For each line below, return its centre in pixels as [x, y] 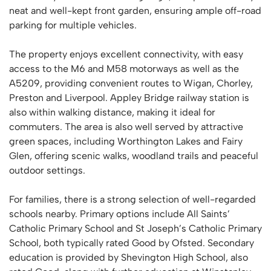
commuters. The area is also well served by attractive [126, 127]
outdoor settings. [47, 170]
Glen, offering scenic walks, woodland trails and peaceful [134, 156]
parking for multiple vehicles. [73, 25]
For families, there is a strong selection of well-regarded [132, 199]
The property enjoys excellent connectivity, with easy [126, 54]
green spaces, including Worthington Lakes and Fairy [126, 141]
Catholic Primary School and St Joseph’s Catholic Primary [135, 228]
